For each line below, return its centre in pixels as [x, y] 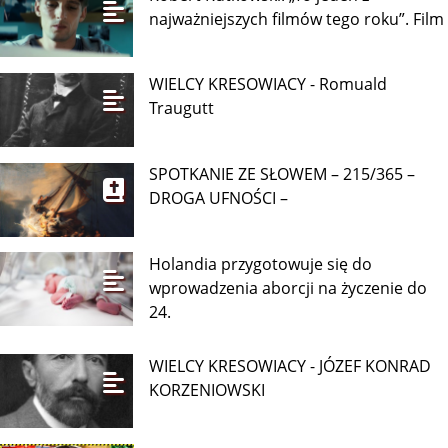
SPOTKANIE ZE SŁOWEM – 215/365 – [282, 173]
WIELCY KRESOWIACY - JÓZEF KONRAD [290, 365]
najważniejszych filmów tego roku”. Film [297, 18]
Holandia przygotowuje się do [261, 263]
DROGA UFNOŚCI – [219, 197]
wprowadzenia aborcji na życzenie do [288, 287]
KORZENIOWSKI [207, 389]
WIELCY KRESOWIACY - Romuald [268, 84]
